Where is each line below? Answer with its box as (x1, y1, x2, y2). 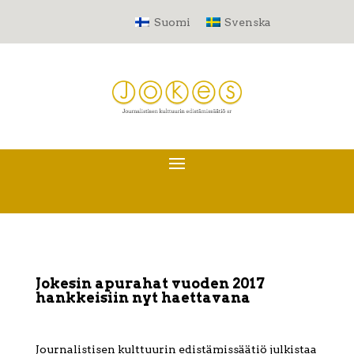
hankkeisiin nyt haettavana (35, 289, 250, 307)
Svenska (224, 16, 272, 29)
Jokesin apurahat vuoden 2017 (35, 275, 265, 292)
